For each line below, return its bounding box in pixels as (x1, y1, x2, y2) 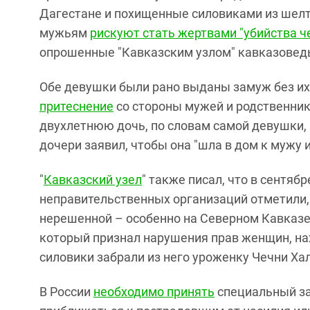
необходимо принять (93, 284, 215, 299)
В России (39, 284, 93, 299)
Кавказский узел (44, 172, 142, 187)
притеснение (39, 99, 113, 113)
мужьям (39, 26, 90, 40)
